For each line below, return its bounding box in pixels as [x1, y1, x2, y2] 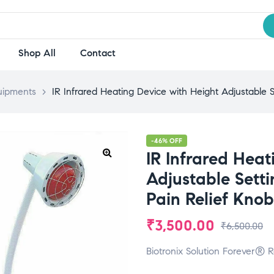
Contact [80, 47, 116, 59]
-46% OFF [151, 136, 182, 145]
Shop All [18, 47, 56, 59]
